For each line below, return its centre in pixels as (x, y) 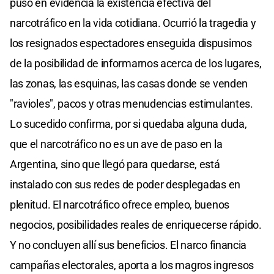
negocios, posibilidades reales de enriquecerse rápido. (136, 225)
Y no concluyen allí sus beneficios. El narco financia (128, 245)
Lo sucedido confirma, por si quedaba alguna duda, (128, 124)
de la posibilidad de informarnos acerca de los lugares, (136, 64)
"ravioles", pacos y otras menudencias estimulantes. (131, 104)
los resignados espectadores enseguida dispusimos (131, 43)
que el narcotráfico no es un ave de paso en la (116, 144)
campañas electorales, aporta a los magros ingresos (132, 265)
